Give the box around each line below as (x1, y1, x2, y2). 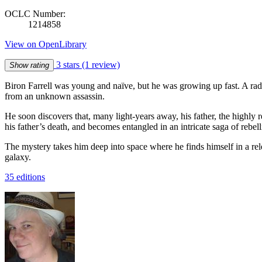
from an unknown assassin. (5, 91, 105, 101)
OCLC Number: (5, 8, 65, 19)
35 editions (5, 171, 45, 182)
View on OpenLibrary (5, 39, 87, 49)
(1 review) (82, 59, 120, 70)
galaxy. (5, 151, 31, 162)
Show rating (9, 60, 49, 70)
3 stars (54, 59, 82, 70)
